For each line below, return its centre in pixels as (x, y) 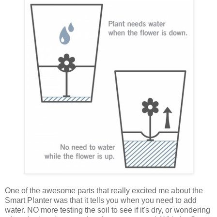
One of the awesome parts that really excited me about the (104, 191)
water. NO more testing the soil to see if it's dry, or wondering (108, 210)
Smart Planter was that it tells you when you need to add (101, 201)
